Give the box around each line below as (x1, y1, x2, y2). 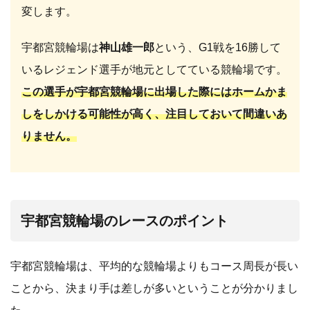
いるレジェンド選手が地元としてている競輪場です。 (21, 63, 287, 75)
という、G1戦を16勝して (154, 41, 281, 53)
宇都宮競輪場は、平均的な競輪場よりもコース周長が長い (10, 259, 298, 272)
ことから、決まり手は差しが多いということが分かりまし (10, 282, 298, 294)
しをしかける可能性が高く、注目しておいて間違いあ (21, 107, 287, 120)
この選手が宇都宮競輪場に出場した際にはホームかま (21, 85, 287, 98)
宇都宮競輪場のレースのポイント (21, 212, 228, 228)
